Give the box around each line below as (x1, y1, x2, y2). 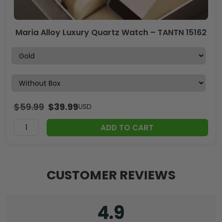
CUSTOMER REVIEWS (47, 166, 175, 184)
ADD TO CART (101, 122, 154, 133)
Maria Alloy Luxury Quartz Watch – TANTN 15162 (15, 27, 207, 39)
